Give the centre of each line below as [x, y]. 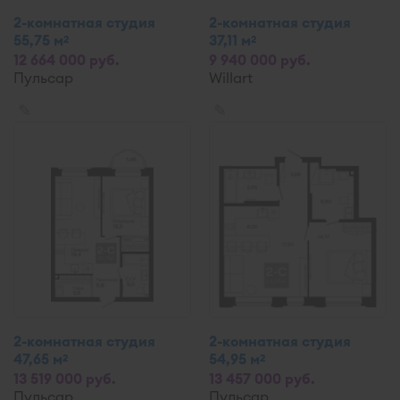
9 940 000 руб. [260, 60]
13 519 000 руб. [65, 379]
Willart [231, 78]
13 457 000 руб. [262, 379]
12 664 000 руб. [67, 60]
